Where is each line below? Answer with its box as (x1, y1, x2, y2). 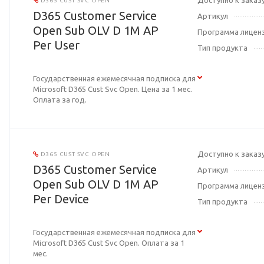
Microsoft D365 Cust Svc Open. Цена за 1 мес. (33, 85, 192, 94)
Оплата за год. (33, 95, 87, 104)
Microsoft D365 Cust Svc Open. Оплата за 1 (33, 239, 184, 247)
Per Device (33, 192, 89, 206)
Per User (33, 38, 80, 52)
